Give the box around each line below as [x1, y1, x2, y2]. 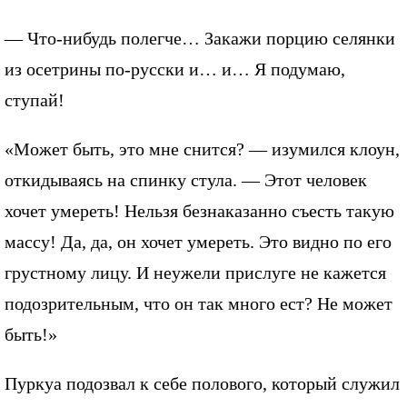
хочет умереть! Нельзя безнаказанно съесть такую [5, 201, 394, 222]
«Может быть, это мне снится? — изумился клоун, [5, 139, 400, 160]
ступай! [5, 90, 65, 111]
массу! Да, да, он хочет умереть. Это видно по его [5, 232, 392, 253]
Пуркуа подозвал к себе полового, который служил [5, 373, 400, 394]
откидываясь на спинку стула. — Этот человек [5, 170, 367, 191]
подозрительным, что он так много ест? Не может [5, 293, 392, 314]
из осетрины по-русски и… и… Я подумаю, [5, 59, 345, 80]
